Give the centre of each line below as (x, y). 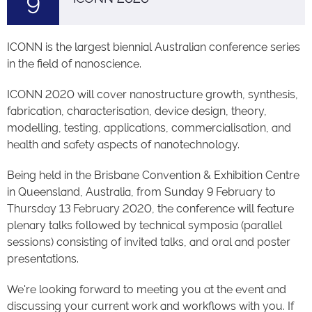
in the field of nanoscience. (74, 64)
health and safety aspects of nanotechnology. (123, 145)
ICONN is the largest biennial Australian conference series (154, 47)
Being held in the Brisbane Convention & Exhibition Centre (153, 175)
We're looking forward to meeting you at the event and (147, 289)
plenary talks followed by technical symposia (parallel (145, 225)
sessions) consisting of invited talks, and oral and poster (149, 242)
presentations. (43, 259)
